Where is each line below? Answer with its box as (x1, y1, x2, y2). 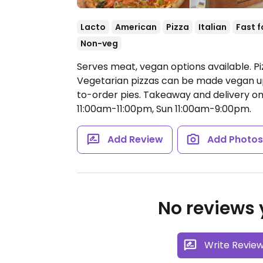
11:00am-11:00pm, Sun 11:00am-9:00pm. (77, 102, 251, 116)
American (115, 21, 157, 33)
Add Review (107, 133, 163, 146)
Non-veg (80, 38, 118, 49)
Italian (198, 21, 227, 33)
